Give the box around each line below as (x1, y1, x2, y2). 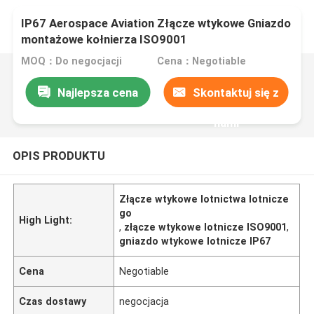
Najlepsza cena (57, 85, 138, 100)
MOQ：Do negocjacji (21, 55, 123, 67)
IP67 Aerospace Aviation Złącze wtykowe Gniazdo (21, 16, 292, 31)
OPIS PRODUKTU (12, 148, 105, 163)
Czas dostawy (19, 295, 87, 307)
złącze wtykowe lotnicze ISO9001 (124, 221, 287, 233)
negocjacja (119, 295, 170, 307)
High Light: (19, 214, 73, 226)
